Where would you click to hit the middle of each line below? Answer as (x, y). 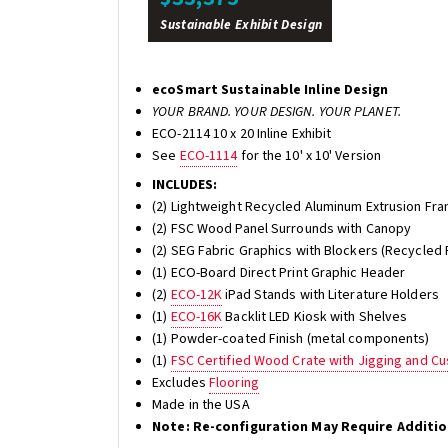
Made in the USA (201, 404)
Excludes (181, 382)
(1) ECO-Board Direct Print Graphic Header (279, 272)
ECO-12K (196, 294)
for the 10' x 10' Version (309, 155)
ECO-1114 (208, 155)
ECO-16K (196, 316)
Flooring (234, 382)
